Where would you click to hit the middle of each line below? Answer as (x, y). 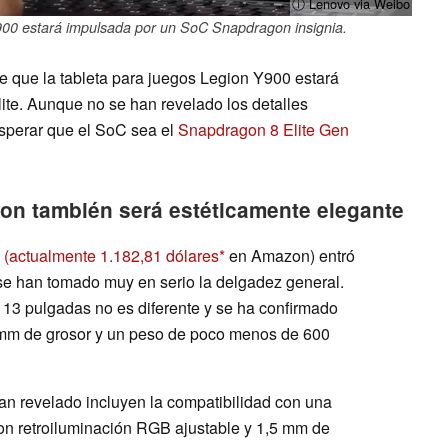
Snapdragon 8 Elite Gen (263, 129)
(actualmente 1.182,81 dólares (111, 255)
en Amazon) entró (290, 255)
